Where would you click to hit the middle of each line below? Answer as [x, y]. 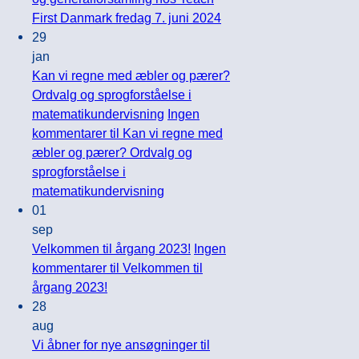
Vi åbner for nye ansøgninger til [121, 344]
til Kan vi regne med [165, 133]
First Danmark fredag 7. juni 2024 [127, 17]
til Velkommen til [155, 267]
